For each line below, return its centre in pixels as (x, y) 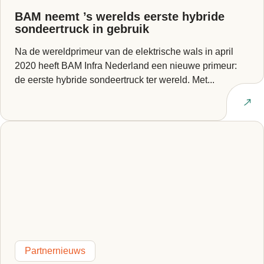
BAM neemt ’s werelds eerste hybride (120, 16)
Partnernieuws (55, 251)
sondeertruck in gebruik (82, 29)
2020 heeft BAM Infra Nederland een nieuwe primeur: (126, 66)
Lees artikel (207, 102)
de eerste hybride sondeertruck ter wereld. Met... (115, 80)
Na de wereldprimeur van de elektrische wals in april (124, 52)
